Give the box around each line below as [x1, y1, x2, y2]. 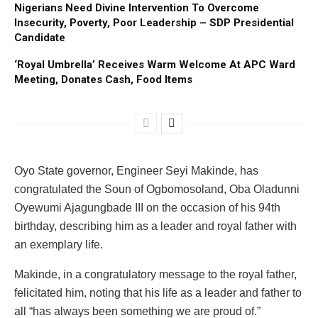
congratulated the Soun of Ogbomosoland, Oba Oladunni [14, 182, 300, 195]
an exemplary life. [14, 238, 103, 251]
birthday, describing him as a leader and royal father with [14, 219, 297, 232]
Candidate [14, 31, 65, 44]
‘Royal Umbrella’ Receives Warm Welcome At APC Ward [14, 57, 295, 71]
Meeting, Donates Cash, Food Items [14, 72, 192, 86]
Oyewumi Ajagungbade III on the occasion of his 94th [14, 201, 280, 214]
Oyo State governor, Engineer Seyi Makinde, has [14, 164, 258, 177]
